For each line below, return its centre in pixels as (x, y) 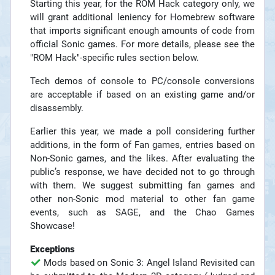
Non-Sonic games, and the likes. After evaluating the (142, 159)
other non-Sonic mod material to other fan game (142, 199)
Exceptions (52, 250)
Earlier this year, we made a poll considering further (142, 132)
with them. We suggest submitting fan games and (142, 186)
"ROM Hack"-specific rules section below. (114, 58)
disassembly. (57, 108)
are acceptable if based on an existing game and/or (142, 95)
